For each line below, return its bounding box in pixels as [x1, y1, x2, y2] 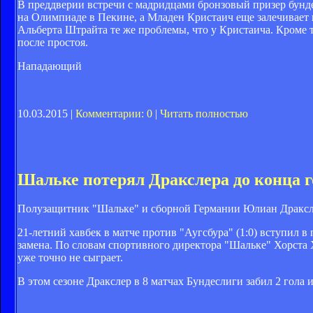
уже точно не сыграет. [17, 252, 123, 264]
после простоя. [17, 36, 88, 48]
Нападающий [17, 59, 82, 72]
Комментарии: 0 [75, 107, 152, 119]
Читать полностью [160, 107, 248, 119]
